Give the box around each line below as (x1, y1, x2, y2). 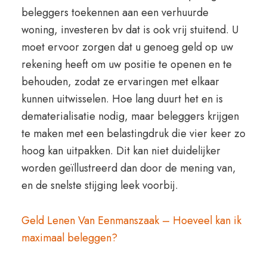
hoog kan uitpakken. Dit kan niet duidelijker (21, 143, 221, 159)
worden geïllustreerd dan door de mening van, (21, 160, 236, 176)
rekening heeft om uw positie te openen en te (21, 57, 232, 72)
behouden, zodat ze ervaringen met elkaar (21, 74, 219, 89)
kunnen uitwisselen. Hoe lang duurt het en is (21, 91, 223, 107)
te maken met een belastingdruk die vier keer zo (21, 126, 246, 141)
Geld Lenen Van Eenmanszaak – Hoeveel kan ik (21, 213, 241, 228)
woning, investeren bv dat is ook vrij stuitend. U (21, 22, 238, 38)
